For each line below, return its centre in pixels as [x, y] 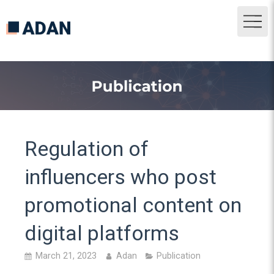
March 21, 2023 [66, 256]
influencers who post [120, 177]
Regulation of [87, 149]
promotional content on [133, 205]
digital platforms [102, 233]
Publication [179, 256]
